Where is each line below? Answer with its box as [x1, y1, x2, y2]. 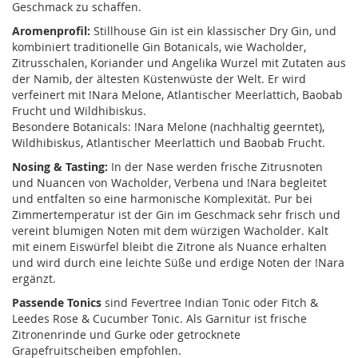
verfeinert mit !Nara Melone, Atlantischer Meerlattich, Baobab [12, 87, 343, 103]
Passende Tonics [12, 295, 101, 311]
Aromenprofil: [12, 23, 90, 39]
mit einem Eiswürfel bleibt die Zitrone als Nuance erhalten [12, 239, 327, 255]
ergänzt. [12, 271, 56, 287]
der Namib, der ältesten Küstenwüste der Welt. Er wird [12, 71, 306, 87]
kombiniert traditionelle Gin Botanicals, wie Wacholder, [12, 39, 306, 55]
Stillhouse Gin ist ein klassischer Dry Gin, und [90, 23, 336, 39]
